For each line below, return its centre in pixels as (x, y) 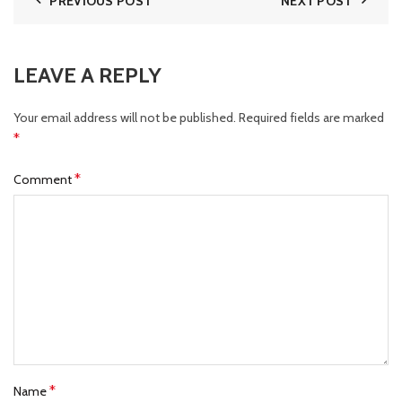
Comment (44, 180)
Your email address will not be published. (125, 118)
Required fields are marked (311, 118)
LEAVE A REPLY (87, 75)
